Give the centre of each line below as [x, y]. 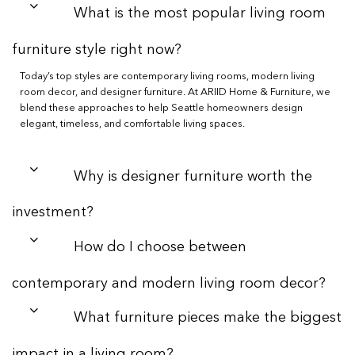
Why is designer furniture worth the [193, 177]
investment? [53, 213]
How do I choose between [160, 248]
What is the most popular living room [199, 14]
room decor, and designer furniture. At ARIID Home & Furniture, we [175, 92]
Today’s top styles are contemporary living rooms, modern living [167, 76]
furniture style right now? [97, 50]
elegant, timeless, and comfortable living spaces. [132, 124]
